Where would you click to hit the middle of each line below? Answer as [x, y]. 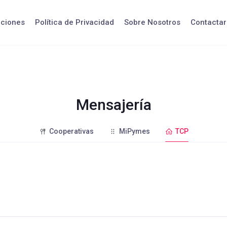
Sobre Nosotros [152, 22]
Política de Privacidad [74, 22]
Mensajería [113, 105]
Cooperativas [71, 131]
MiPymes [134, 131]
